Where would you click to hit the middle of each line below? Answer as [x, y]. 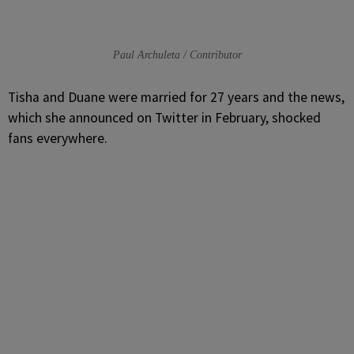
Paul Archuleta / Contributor [177, 55]
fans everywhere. [58, 138]
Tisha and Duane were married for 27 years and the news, [176, 97]
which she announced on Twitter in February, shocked [164, 118]
